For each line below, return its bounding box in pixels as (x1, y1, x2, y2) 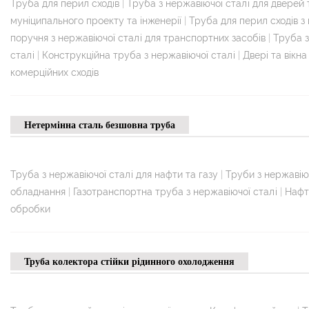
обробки (10, 203, 50, 215)
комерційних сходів (10, 66, 99, 78)
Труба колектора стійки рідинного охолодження (24, 255, 235, 267)
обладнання (10, 186, 66, 197)
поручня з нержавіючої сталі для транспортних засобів (10, 32, 266, 43)
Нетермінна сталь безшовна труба (24, 119, 175, 130)
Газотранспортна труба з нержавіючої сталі (73, 186, 277, 197)
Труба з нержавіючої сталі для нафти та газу (10, 168, 218, 180)
